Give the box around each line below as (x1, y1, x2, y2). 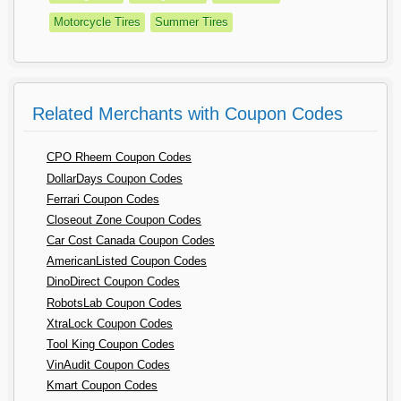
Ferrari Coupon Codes (46, 192, 159, 206)
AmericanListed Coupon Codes (46, 254, 207, 269)
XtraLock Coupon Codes (46, 316, 173, 330)
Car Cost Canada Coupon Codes (46, 234, 215, 248)
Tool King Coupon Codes (46, 337, 175, 352)
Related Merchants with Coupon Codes (31, 104, 343, 124)
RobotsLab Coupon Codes (46, 295, 182, 310)
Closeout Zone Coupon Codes (46, 212, 201, 226)
